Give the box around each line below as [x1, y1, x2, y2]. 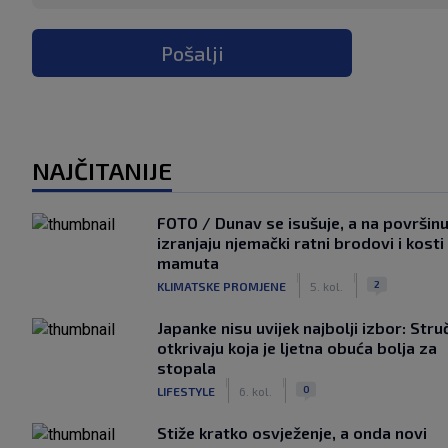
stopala [157, 358, 216, 377]
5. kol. [310, 278, 343, 293]
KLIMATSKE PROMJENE [157, 278, 286, 293]
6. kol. [239, 383, 272, 398]
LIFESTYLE [157, 383, 215, 398]
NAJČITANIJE [32, 156, 172, 185]
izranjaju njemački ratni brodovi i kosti [157, 233, 444, 252]
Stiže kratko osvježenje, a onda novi [157, 423, 427, 442]
